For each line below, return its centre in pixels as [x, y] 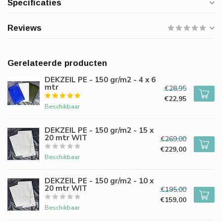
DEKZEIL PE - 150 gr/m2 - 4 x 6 [100, 80]
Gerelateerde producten [57, 63]
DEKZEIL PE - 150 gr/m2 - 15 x [99, 130]
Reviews [25, 28]
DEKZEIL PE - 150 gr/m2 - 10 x [99, 181]
